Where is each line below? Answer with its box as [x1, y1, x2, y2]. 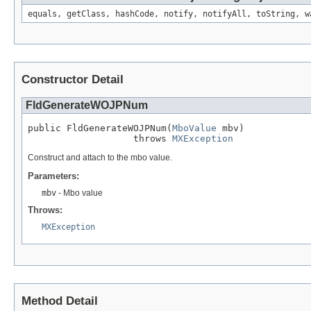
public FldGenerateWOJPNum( [28, 123, 172, 134]
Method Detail [22, 294, 98, 308]
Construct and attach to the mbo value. [28, 153, 172, 163]
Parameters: [28, 171, 79, 182]
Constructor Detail [22, 73, 124, 87]
